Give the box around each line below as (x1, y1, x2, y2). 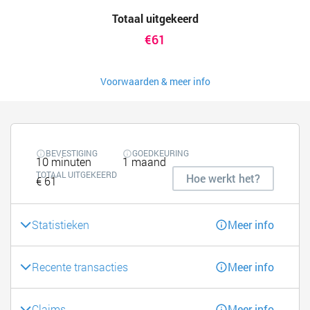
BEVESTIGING (46, 147, 98, 159)
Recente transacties (32, 259, 128, 274)
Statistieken (32, 217, 89, 232)
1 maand (122, 154, 166, 170)
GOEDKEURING (132, 147, 189, 159)
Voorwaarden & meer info (100, 75, 210, 89)
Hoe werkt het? (186, 170, 260, 185)
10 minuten (36, 154, 91, 170)
